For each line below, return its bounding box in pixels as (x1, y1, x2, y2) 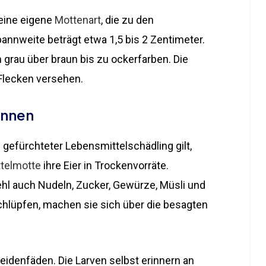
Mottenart (55, 13, 101, 26)
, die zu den (101, 13, 154, 26)
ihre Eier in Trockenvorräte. (41, 159, 169, 172)
